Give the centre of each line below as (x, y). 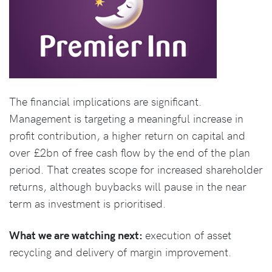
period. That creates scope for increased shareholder (136, 169)
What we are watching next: (77, 235)
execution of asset (188, 235)
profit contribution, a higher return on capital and (127, 135)
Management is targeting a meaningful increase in (126, 118)
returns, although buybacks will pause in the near (128, 186)
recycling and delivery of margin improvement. (120, 252)
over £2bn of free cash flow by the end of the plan (130, 152)
